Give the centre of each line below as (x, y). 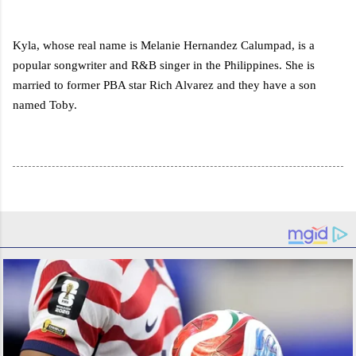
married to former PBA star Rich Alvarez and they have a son (164, 85)
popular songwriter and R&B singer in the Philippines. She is (164, 65)
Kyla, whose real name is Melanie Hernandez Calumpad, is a (164, 45)
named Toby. (45, 104)
